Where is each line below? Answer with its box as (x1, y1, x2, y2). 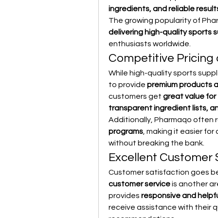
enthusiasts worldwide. (109, 40, 191, 48)
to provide (109, 81, 147, 89)
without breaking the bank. (109, 139, 204, 147)
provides (109, 192, 141, 200)
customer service (109, 180, 170, 188)
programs (109, 127, 143, 135)
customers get (109, 92, 163, 100)
